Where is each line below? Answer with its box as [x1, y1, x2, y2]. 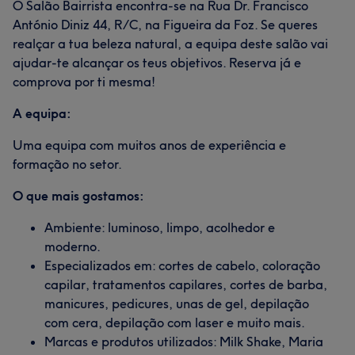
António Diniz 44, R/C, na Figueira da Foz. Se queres [13, 17, 318, 32]
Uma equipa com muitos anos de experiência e [13, 137, 286, 153]
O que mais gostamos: [13, 188, 144, 204]
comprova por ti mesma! [13, 74, 155, 90]
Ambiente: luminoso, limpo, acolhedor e [44, 219, 275, 235]
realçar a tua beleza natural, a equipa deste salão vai [13, 36, 328, 52]
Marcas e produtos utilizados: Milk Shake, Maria [44, 334, 323, 349]
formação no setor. [13, 156, 122, 172]
